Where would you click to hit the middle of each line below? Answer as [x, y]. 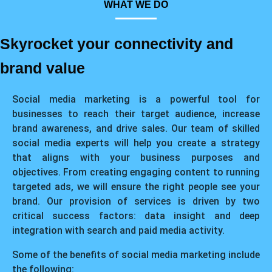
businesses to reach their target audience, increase [136, 114]
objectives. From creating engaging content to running [136, 172]
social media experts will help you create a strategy [136, 143]
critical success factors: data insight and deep [136, 216]
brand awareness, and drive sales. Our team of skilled [136, 129]
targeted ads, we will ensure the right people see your [136, 187]
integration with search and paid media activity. [118, 231]
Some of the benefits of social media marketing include [136, 255]
